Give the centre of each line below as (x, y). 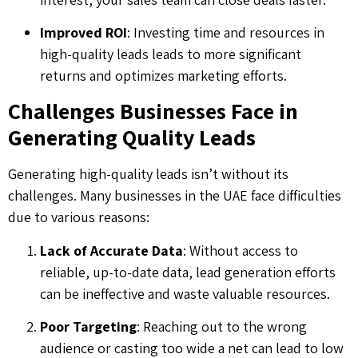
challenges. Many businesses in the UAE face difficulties (175, 196)
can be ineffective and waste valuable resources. (185, 293)
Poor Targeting (88, 327)
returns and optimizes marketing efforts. (163, 75)
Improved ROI (84, 32)
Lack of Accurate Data (111, 250)
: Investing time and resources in (226, 32)
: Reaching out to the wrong (222, 327)
